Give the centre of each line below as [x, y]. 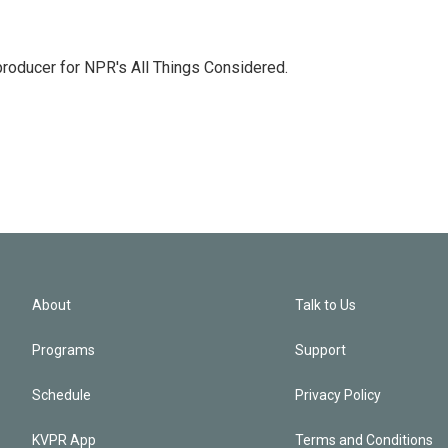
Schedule [61, 395]
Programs [63, 350]
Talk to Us [326, 305]
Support [321, 350]
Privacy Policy [338, 395]
